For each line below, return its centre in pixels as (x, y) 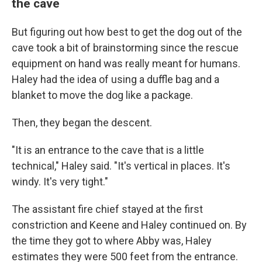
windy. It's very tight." (60, 182)
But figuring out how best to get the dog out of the (127, 32)
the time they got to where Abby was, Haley (112, 241)
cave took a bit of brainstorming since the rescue (125, 48)
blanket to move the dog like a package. (102, 95)
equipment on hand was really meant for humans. (126, 63)
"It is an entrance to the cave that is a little (108, 150)
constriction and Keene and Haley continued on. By (129, 225)
